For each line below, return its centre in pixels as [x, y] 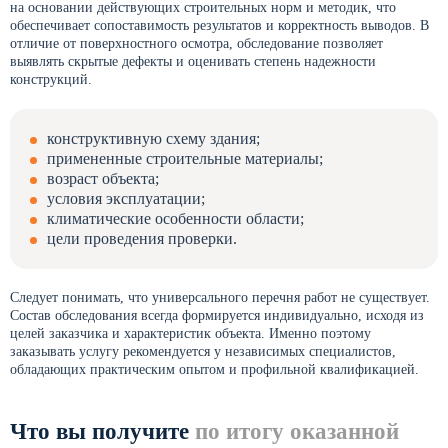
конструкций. [51, 79]
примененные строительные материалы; [185, 158]
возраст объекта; [103, 178]
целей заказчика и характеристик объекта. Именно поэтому [190, 333]
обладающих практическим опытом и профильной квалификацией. [216, 369]
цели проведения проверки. [142, 238]
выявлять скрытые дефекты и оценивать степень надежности [193, 61]
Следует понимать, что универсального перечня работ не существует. [220, 297]
